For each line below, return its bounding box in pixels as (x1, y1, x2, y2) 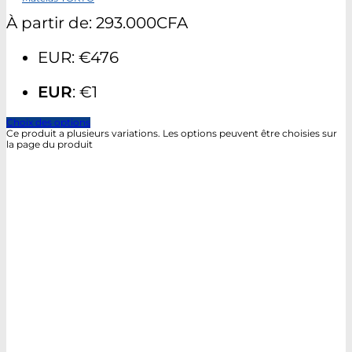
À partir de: (6, 13, 96, 32)
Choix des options (6, 116, 90, 128)
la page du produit (6, 138, 93, 150)
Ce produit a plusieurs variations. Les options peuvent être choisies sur (6, 127, 337, 139)
